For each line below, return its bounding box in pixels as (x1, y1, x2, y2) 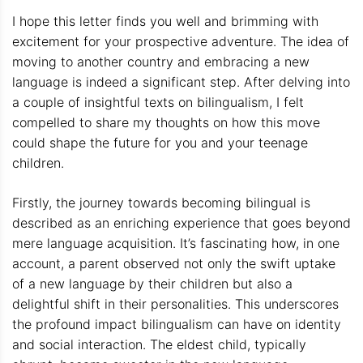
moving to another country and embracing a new (12, 53, 310, 70)
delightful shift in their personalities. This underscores (12, 295, 339, 312)
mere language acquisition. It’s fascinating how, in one (12, 234, 340, 251)
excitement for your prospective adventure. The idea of (12, 32, 349, 49)
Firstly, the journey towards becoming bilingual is (12, 194, 310, 211)
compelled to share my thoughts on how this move (12, 113, 320, 130)
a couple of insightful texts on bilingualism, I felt (12, 93, 304, 110)
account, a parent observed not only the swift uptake (12, 254, 335, 271)
